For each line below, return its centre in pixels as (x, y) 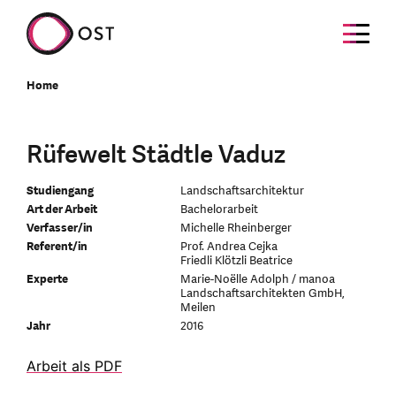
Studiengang (60, 191)
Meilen (198, 308)
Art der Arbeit (62, 209)
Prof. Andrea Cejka (229, 247)
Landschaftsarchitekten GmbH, (263, 293)
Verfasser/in (60, 228)
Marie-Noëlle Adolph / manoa (258, 279)
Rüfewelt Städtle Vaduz (156, 155)
